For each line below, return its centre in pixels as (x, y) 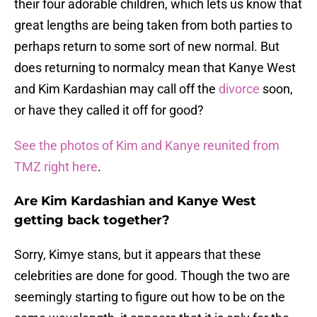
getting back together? (92, 220)
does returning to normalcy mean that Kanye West (155, 68)
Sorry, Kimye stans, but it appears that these (138, 255)
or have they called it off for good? (109, 110)
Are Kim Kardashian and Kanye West (135, 201)
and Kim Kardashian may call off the (116, 89)
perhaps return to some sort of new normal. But (147, 47)
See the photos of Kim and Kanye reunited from (147, 146)
